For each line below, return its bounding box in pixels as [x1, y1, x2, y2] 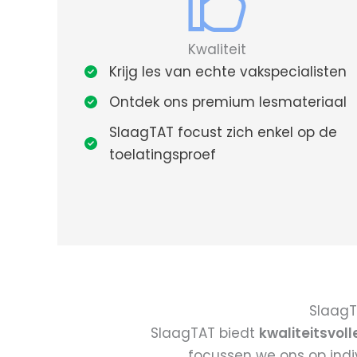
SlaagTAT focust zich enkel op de [109, 122, 337, 142]
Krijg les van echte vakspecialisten [109, 61, 347, 81]
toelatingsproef [109, 144, 216, 164]
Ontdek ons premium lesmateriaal [109, 92, 347, 112]
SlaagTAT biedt [150, 323, 259, 343]
